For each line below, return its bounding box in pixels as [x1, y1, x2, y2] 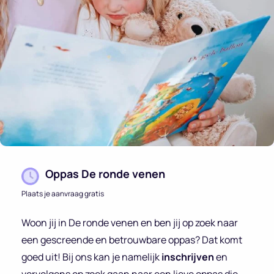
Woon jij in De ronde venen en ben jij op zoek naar [21, 215, 238, 229]
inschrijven [161, 250, 216, 264]
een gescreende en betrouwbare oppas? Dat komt [21, 232, 242, 246]
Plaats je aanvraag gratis [21, 188, 104, 199]
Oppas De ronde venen [45, 166, 165, 181]
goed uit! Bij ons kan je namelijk [21, 250, 161, 264]
